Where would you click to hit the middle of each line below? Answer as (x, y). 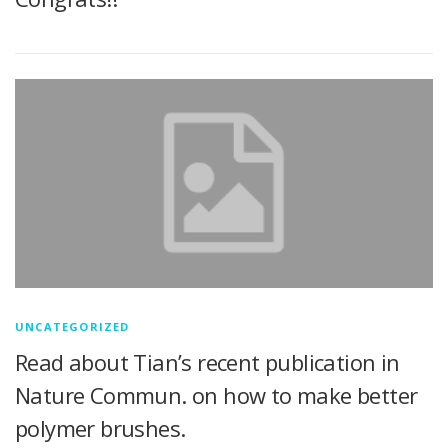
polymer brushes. (100, 427)
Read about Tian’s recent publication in (207, 361)
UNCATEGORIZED (72, 326)
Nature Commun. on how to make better (216, 394)
